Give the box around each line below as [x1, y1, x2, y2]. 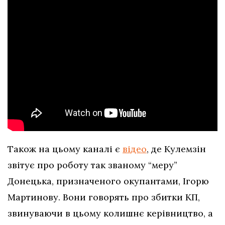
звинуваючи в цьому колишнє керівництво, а [8, 207, 213, 219]
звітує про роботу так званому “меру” [8, 159, 177, 171]
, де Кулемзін [147, 143, 206, 155]
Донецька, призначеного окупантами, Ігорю [8, 175, 209, 187]
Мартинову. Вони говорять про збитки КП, [8, 191, 200, 203]
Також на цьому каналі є [8, 143, 123, 155]
